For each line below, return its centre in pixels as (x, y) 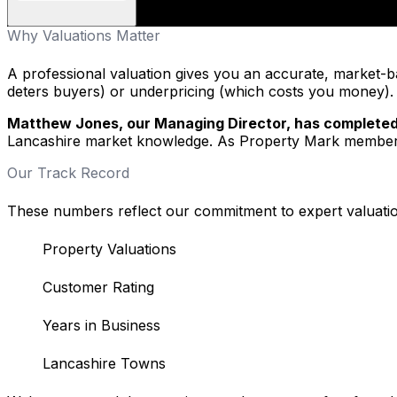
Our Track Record (68, 172)
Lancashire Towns (104, 363)
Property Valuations (109, 249)
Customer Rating (98, 287)
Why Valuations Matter (84, 35)
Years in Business (101, 325)
